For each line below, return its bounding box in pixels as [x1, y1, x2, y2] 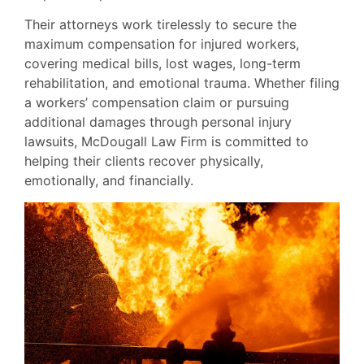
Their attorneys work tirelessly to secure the [24, 16, 297, 33]
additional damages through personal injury [24, 114, 292, 131]
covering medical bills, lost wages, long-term [24, 55, 301, 72]
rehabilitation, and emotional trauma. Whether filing [24, 75, 340, 92]
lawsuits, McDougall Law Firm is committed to [24, 133, 309, 150]
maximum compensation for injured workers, [24, 36, 299, 53]
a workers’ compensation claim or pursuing [24, 94, 289, 111]
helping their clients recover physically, [24, 153, 263, 170]
